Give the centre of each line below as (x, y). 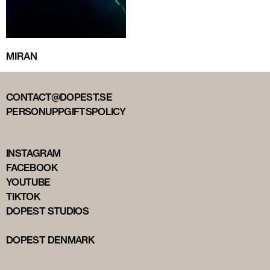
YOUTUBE (28, 182)
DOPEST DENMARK (50, 240)
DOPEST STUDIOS (48, 211)
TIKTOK (23, 196)
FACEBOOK (32, 167)
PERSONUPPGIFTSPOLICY (66, 111)
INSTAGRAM (33, 153)
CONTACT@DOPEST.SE (59, 97)
